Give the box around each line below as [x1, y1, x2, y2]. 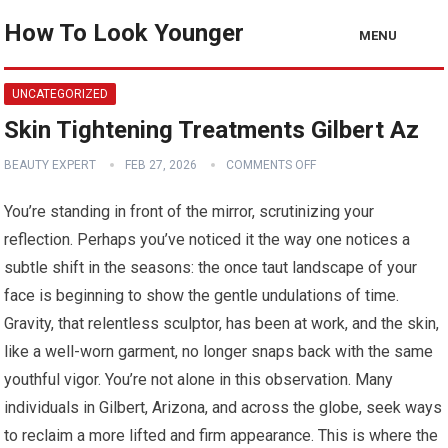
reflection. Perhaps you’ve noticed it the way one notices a [4, 230, 411, 249]
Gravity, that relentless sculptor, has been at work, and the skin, [4, 314, 440, 333]
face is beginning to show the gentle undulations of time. [4, 286, 400, 305]
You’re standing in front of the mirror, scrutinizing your [4, 202, 375, 221]
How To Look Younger [4, 19, 245, 47]
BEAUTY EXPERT [4, 158, 97, 172]
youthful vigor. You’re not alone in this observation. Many [4, 370, 394, 389]
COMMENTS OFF [226, 158, 317, 172]
